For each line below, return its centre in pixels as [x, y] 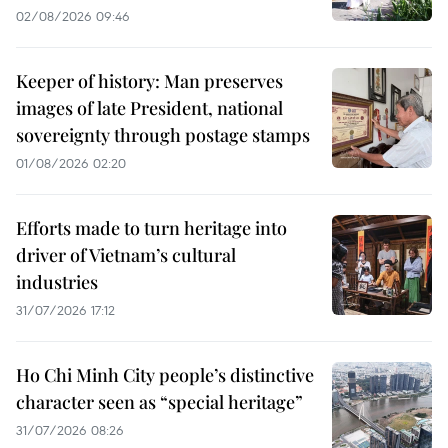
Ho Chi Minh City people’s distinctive [165, 374]
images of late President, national [149, 107]
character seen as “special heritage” [159, 401]
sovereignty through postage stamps [163, 134]
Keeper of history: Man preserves [149, 80]
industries [57, 281]
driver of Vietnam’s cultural [126, 254]
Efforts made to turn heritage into [151, 227]
